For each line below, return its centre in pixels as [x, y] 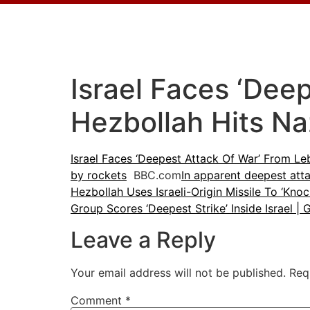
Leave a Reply [143, 239]
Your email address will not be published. [178, 272]
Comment [98, 300]
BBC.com [154, 175]
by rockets [99, 175]
